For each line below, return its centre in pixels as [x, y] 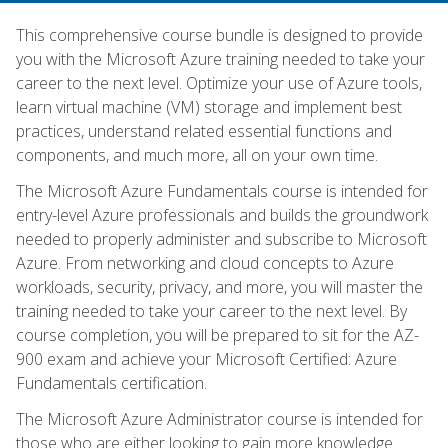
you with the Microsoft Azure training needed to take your [220, 58]
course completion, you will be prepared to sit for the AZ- [217, 334]
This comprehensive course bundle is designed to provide [219, 34]
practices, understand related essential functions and [204, 130]
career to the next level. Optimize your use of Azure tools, [219, 82]
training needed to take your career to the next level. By [211, 310]
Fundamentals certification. [111, 382]
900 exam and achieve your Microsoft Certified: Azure [206, 358]
